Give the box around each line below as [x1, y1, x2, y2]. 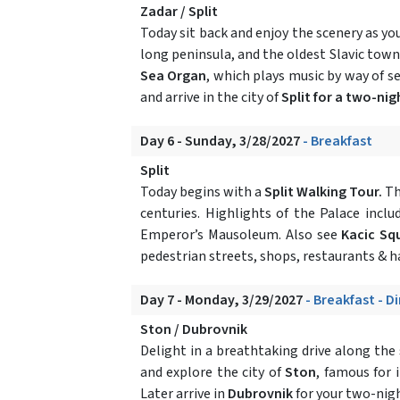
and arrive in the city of [140, 87, 281, 107]
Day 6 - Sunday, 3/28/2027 [140, 130, 303, 151]
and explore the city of [140, 362, 286, 382]
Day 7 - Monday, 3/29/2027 [140, 289, 305, 310]
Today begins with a [140, 181, 262, 202]
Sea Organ [140, 65, 207, 86]
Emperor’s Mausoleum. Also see [140, 224, 342, 245]
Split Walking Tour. [262, 181, 382, 202]
